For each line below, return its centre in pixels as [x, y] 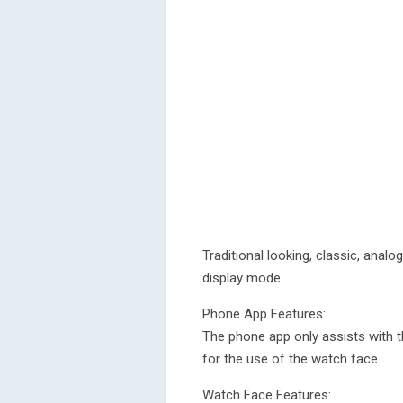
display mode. [243, 278]
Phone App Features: [264, 314]
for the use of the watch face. [291, 359]
